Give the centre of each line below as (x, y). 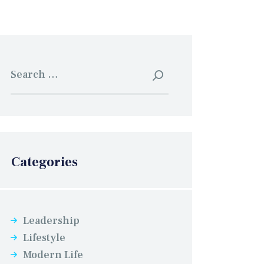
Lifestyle (44, 238)
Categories (44, 162)
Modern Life (53, 255)
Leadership (52, 221)
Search (28, 64)
